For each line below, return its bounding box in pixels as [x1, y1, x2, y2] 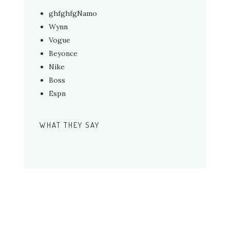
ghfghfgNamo [49, 8, 98, 18]
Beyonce [49, 48, 78, 58]
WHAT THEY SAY [40, 120, 100, 130]
